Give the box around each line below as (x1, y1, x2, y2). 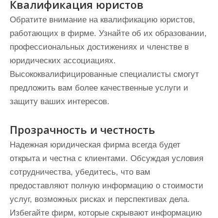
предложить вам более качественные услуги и (10, 83, 188, 92)
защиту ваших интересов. (10, 97, 109, 106)
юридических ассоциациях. (10, 56, 116, 65)
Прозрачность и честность (10, 122, 155, 137)
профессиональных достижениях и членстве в (10, 42, 189, 52)
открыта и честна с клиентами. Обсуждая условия (10, 154, 203, 163)
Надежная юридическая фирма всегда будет (10, 140, 181, 149)
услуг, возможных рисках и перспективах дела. (10, 195, 190, 204)
